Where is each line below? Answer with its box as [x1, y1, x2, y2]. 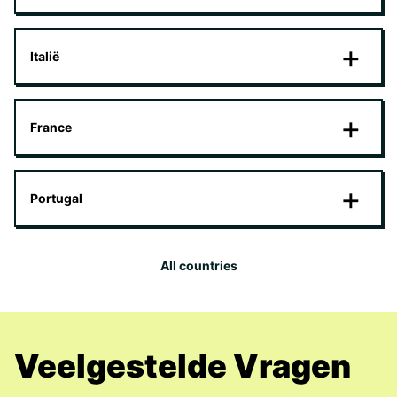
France [30, 120, 72, 135]
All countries [160, 258, 237, 273]
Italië [30, 49, 59, 64]
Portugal [30, 191, 82, 206]
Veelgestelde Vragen [14, 346, 351, 385]
